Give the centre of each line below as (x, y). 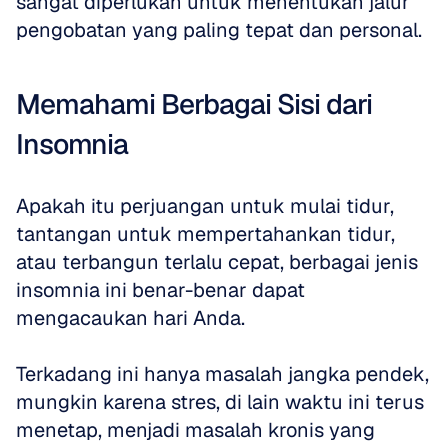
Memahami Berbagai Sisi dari (194, 104)
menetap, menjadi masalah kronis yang (195, 430)
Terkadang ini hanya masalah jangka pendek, (222, 374)
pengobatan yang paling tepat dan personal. (219, 30)
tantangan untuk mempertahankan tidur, (205, 234)
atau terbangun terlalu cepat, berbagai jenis (217, 262)
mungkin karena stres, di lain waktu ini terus (220, 402)
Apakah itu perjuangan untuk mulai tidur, (205, 206)
